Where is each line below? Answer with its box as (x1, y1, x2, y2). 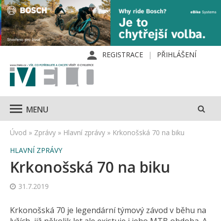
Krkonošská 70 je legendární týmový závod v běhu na (10, 205, 206, 216)
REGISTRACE (102, 50, 143, 60)
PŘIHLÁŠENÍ (157, 50, 196, 60)
